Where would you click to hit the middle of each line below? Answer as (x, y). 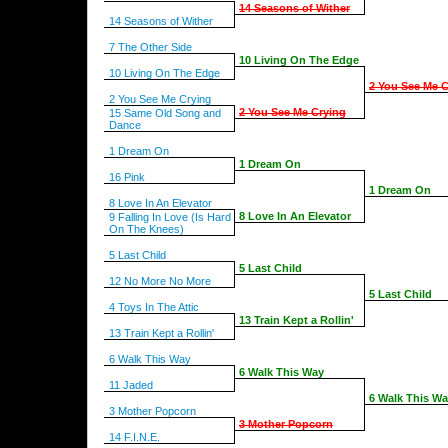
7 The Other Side (150, 47)
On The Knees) (146, 229)
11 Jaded (131, 385)
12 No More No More (160, 281)
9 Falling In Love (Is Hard (170, 217)
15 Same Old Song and (165, 113)
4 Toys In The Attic (154, 307)
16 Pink (127, 177)
